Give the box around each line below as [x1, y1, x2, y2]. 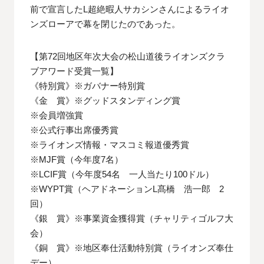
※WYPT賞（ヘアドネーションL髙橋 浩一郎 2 [30, 183, 225, 194]
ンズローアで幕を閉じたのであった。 [30, 18, 181, 29]
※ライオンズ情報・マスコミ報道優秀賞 [30, 139, 190, 150]
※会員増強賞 [30, 110, 84, 120]
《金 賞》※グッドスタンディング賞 [30, 95, 181, 105]
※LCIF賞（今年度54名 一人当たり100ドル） [30, 169, 214, 179]
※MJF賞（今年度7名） [30, 154, 124, 164]
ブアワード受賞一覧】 [30, 65, 119, 76]
